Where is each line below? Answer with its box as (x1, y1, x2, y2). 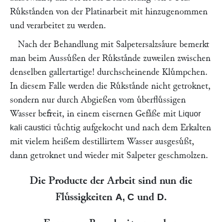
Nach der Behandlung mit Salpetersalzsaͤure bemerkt (18, 40, 209, 49)
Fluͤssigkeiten (55, 191, 115, 202)
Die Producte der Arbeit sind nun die (30, 175, 192, 186)
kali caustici (10, 123, 51, 132)
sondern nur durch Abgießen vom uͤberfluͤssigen (10, 95, 186, 105)
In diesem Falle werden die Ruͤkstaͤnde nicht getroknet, (10, 81, 211, 91)
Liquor (178, 110, 201, 118)
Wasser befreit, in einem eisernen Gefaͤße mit (10, 109, 178, 118)
